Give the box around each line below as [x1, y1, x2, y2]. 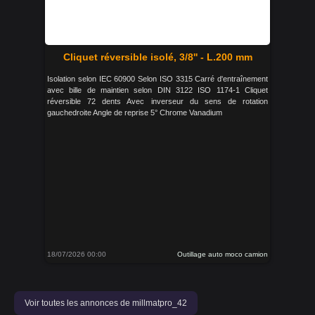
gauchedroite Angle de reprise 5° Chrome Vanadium [47, 108, 222, 117]
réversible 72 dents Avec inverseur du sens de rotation [47, 97, 268, 105]
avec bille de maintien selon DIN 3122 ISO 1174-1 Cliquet [47, 86, 268, 94]
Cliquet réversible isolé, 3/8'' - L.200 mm [63, 51, 252, 63]
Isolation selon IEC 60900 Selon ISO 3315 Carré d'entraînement [47, 75, 268, 83]
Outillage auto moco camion [177, 250, 268, 258]
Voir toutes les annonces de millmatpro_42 [25, 298, 187, 308]
